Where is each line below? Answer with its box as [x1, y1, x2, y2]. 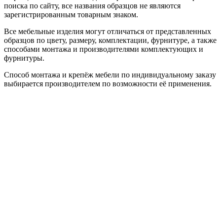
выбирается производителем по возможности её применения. [4, 79, 212, 88]
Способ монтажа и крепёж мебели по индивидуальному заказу [4, 70, 216, 79]
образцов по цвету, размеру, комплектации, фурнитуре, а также [4, 36, 217, 44]
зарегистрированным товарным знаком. [4, 10, 138, 19]
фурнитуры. [4, 53, 44, 62]
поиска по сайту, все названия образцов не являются [4, 1, 181, 10]
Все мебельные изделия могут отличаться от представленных [4, 27, 211, 36]
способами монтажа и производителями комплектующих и [4, 44, 203, 53]
